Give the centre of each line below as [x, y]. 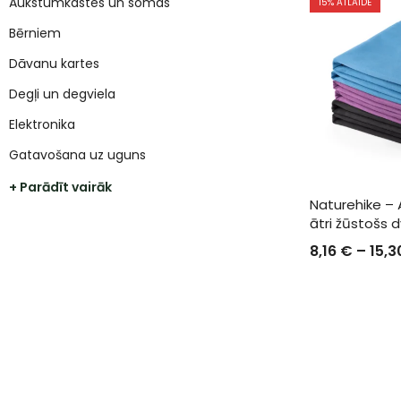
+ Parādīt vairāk [60, 187]
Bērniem [35, 33]
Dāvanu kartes [54, 64]
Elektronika [42, 124]
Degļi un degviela [62, 94]
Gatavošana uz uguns [77, 155]
